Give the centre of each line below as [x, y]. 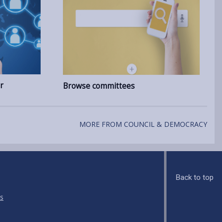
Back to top [194, 178]
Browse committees [99, 86]
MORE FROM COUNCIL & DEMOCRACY [143, 124]
